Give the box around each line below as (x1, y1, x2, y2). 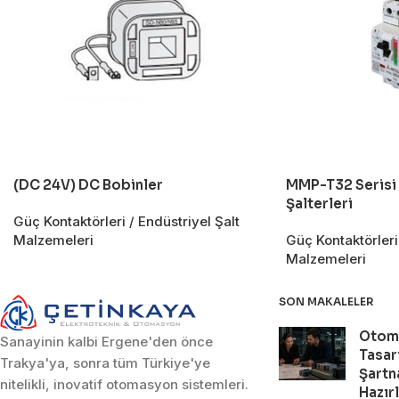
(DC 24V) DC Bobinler (13, 176, 163, 194)
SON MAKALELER (278, 295, 374, 309)
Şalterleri (285, 195, 353, 213)
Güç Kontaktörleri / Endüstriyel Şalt (13, 213, 240, 231)
